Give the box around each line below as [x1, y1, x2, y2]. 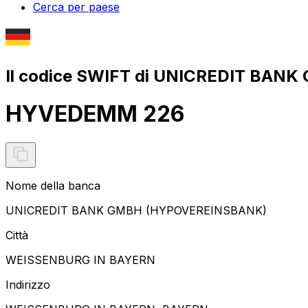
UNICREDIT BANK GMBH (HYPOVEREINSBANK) [5, 203, 267, 217]
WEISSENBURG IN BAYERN [5, 252, 155, 267]
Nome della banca [5, 178, 100, 192]
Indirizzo [5, 277, 50, 291]
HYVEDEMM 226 [5, 100, 184, 128]
